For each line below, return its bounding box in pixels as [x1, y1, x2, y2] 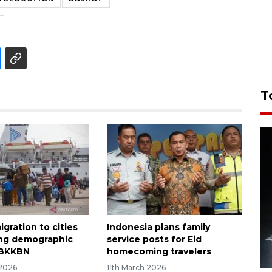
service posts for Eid [106, 233, 202, 245]
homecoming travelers [106, 245, 211, 257]
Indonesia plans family [106, 221, 210, 233]
